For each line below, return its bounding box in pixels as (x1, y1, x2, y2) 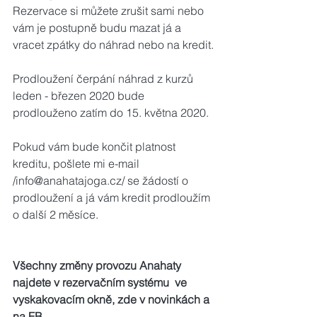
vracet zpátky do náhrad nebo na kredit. (13, 38, 214, 52)
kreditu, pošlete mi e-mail (13, 156, 142, 171)
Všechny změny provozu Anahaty (13, 258, 184, 272)
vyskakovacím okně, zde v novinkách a (13, 292, 212, 306)
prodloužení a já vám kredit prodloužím (13, 190, 213, 204)
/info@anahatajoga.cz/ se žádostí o (13, 173, 191, 188)
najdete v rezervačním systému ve (13, 275, 190, 289)
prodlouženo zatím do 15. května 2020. (13, 105, 209, 120)
